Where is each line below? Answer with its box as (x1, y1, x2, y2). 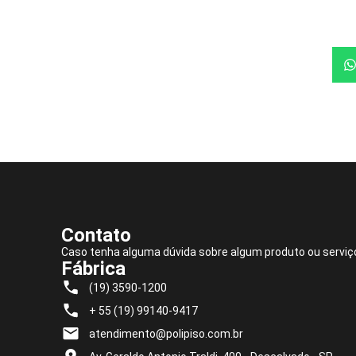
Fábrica (61, 257, 126, 280)
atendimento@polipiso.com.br (89, 327, 243, 340)
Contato (61, 223, 131, 246)
